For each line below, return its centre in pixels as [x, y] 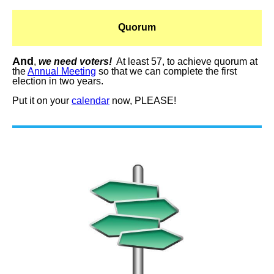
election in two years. [61, 81]
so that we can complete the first [166, 71]
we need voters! [75, 61]
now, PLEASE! [143, 101]
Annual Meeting [62, 71]
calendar [91, 101]
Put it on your [42, 101]
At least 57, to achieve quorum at [185, 61]
